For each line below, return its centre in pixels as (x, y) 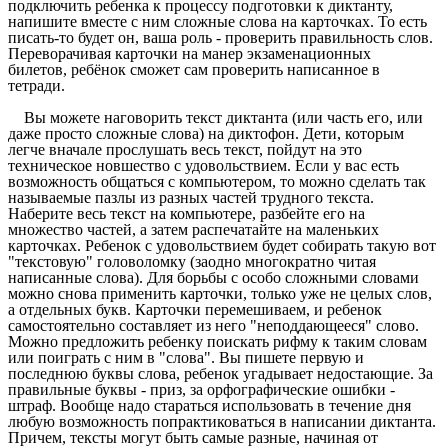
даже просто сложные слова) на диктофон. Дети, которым (206, 134)
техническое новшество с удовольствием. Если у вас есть (203, 166)
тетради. (36, 86)
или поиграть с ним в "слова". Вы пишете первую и (186, 358)
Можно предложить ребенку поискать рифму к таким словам (217, 342)
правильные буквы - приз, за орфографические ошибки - (201, 390)
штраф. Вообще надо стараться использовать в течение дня (209, 406)
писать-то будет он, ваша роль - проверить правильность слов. (220, 38)
